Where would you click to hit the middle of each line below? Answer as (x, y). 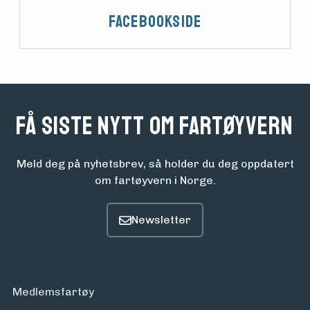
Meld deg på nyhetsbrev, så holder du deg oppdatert (155, 164)
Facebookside (155, 22)
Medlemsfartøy (53, 292)
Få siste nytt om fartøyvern (155, 127)
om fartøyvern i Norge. (155, 181)
